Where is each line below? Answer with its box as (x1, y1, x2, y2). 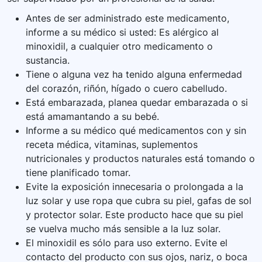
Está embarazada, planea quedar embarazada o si (26, 96, 248, 109)
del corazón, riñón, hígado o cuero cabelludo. (26, 82, 227, 95)
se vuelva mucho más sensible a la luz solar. (26, 223, 220, 235)
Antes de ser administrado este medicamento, (26, 12, 229, 25)
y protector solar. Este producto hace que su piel (26, 209, 243, 221)
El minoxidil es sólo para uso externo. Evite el (26, 237, 227, 249)
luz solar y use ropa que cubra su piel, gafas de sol (26, 195, 251, 207)
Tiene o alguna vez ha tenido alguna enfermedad (26, 68, 242, 81)
